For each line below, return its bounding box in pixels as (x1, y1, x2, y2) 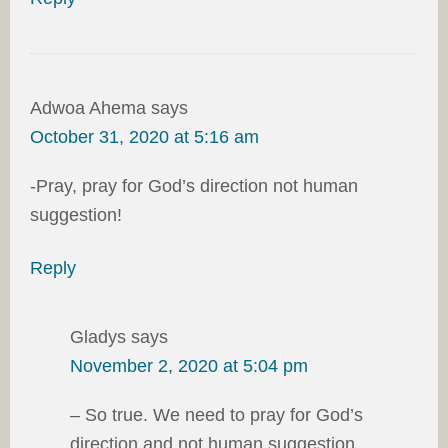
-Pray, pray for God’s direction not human (30, 175, 358, 196)
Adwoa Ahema (30, 97, 146, 118)
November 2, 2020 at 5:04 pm (70, 355, 308, 376)
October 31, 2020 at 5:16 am (30, 126, 259, 147)
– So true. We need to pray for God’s (70, 404, 363, 425)
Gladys (70, 326, 126, 347)
